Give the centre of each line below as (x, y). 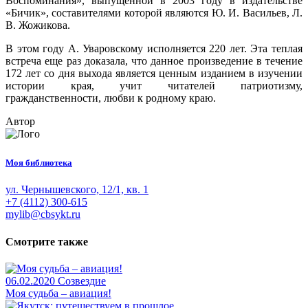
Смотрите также (47, 241)
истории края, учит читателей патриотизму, (154, 86)
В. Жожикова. (38, 25)
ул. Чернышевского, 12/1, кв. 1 (77, 190)
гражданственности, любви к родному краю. (111, 98)
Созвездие (82, 280)
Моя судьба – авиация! (58, 293)
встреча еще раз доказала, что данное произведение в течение (154, 61)
